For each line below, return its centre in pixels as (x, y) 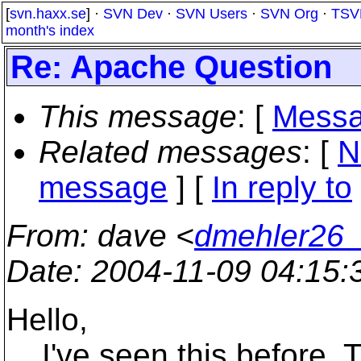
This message (138, 116)
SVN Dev (133, 14)
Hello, (47, 320)
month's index (50, 31)
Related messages (170, 152)
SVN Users (212, 14)
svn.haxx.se (48, 14)
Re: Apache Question (171, 67)
